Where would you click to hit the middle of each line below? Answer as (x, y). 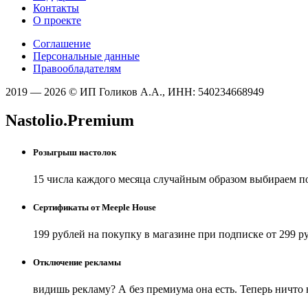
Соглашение (62, 43)
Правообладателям (77, 68)
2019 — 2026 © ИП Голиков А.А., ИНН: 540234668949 (135, 91)
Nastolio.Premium (70, 121)
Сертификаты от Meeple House (95, 207)
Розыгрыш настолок (75, 152)
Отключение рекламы (77, 263)
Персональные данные (86, 56)
